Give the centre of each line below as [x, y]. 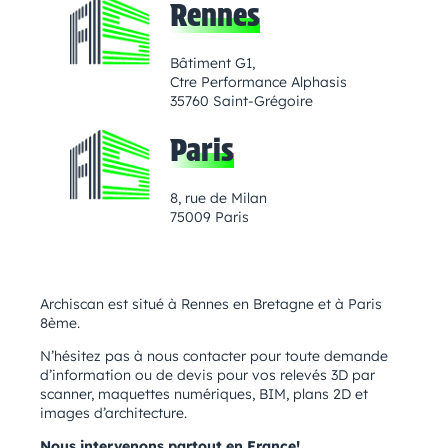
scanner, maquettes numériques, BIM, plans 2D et [204, 394]
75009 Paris [209, 217]
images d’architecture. [113, 413]
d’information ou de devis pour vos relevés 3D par [207, 375]
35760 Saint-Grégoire [241, 101]
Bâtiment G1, [212, 63]
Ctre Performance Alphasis [258, 82]
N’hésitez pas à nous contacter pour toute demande [214, 356]
